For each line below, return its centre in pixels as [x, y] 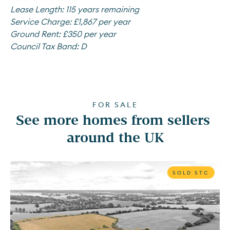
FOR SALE [115, 105]
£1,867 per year [102, 22]
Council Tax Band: [45, 46]
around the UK [115, 137]
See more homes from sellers [113, 119]
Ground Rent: [35, 34]
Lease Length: [37, 9]
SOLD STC [191, 173]
